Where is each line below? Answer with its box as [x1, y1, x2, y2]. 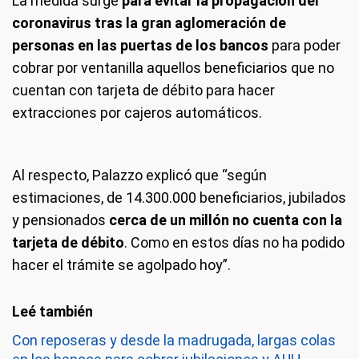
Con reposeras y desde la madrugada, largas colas [12, 332, 336, 349]
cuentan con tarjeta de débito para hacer [12, 82, 275, 99]
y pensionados [12, 212, 106, 228]
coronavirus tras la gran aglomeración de [12, 14, 286, 31]
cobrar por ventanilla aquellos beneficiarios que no [12, 59, 334, 76]
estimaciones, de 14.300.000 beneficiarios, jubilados [12, 189, 346, 206]
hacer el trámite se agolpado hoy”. [12, 256, 231, 273]
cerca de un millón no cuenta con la [106, 212, 342, 228]
